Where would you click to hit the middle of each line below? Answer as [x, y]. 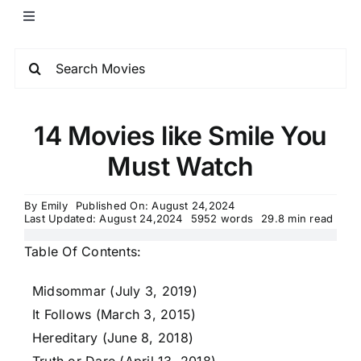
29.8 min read [297, 218]
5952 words [222, 218]
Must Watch [180, 166]
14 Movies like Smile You [180, 136]
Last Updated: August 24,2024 [104, 218]
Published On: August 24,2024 [155, 205]
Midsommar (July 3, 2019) [115, 291]
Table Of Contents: [83, 251]
